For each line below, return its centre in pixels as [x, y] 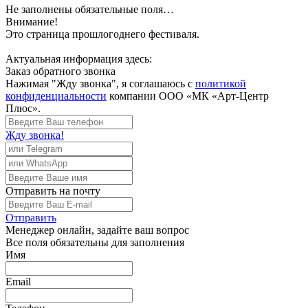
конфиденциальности [56, 96]
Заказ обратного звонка [60, 71]
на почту [80, 191]
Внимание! [32, 22]
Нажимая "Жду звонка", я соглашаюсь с [100, 84]
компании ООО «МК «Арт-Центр [188, 96]
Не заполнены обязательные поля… [90, 9]
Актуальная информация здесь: [79, 59]
